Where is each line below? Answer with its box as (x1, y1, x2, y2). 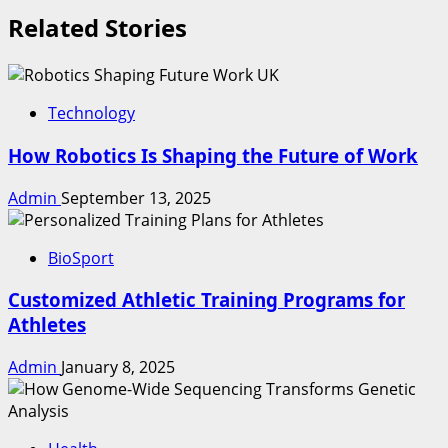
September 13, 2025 (61, 186, 211, 209)
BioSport (48, 246, 114, 269)
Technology (48, 102, 135, 125)
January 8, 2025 (61, 355, 175, 378)
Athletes (8, 312, 86, 338)
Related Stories (8, 11, 187, 45)
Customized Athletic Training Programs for (8, 287, 405, 313)
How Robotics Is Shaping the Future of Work (8, 142, 418, 168)
